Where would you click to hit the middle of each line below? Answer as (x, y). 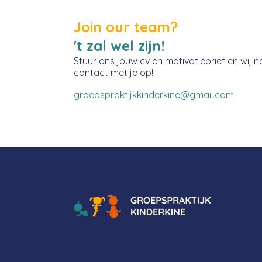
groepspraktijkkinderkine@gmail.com (154, 95)
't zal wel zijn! (119, 46)
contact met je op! (113, 73)
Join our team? (126, 27)
